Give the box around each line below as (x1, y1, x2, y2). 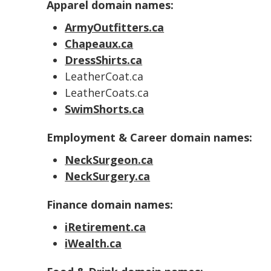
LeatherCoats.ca (65, 85, 149, 100)
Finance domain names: (47, 197, 174, 212)
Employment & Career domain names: (47, 130, 253, 145)
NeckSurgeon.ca (65, 152, 154, 167)
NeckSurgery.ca (65, 169, 151, 183)
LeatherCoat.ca (65, 69, 144, 83)
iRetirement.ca (65, 220, 146, 234)
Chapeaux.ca (65, 36, 134, 51)
